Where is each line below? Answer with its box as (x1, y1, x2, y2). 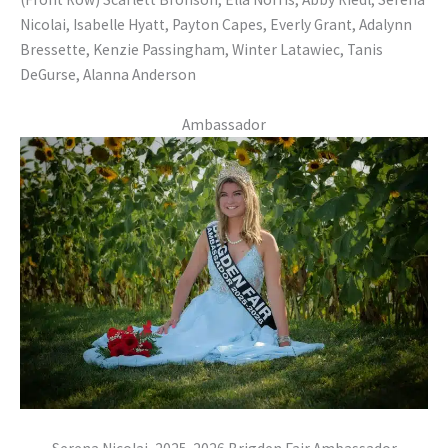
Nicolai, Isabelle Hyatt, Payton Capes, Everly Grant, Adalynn (20, 15, 412, 35)
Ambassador (182, 115, 266, 135)
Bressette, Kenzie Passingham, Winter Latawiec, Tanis (20, 40, 383, 60)
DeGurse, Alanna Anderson (20, 65, 199, 85)
